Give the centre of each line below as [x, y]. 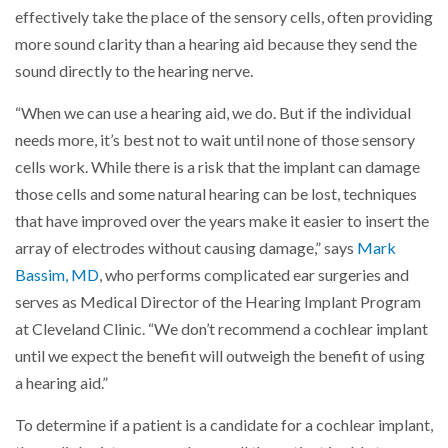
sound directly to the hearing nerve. [134, 70]
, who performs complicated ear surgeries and [254, 274]
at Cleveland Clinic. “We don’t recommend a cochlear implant [221, 328]
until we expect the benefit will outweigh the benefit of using [220, 355]
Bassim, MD [57, 274]
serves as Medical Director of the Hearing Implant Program [218, 301]
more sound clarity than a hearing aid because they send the [216, 43]
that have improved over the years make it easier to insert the [222, 220]
